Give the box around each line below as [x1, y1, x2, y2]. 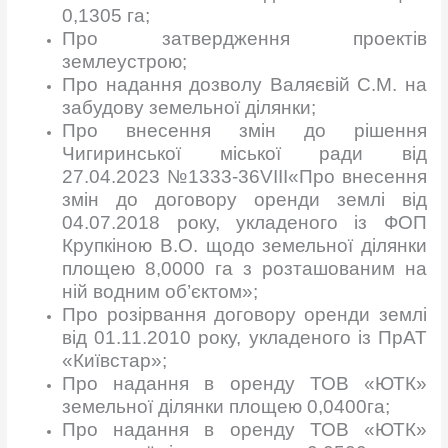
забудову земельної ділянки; [62, 96, 317, 118]
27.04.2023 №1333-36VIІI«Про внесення [62, 165, 427, 187]
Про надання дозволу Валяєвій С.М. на [62, 73, 427, 95]
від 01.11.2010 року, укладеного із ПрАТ [62, 326, 427, 348]
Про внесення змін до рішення [62, 119, 427, 141]
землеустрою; [62, 50, 188, 72]
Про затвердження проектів [62, 27, 427, 49]
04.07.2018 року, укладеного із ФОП [62, 211, 427, 233]
